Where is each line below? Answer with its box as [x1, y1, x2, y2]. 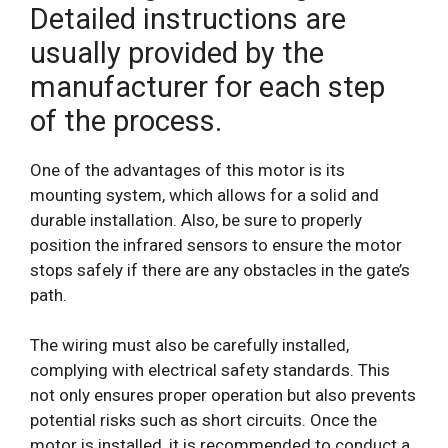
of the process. [30, 103, 222, 138]
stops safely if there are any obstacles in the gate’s [30, 259, 410, 280]
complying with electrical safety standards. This [30, 360, 390, 381]
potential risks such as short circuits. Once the [30, 410, 377, 431]
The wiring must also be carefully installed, [30, 335, 349, 356]
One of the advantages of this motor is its [30, 159, 345, 180]
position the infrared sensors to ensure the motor [30, 234, 402, 255]
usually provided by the [30, 35, 324, 70]
